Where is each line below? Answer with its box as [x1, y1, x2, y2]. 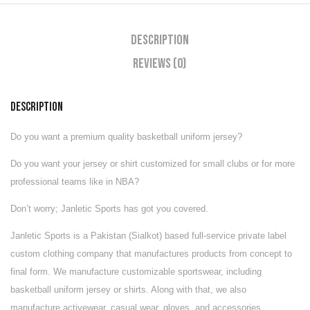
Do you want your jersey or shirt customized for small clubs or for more [10, 158, 295, 169]
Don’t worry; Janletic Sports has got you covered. [10, 203, 208, 214]
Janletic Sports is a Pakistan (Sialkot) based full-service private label [10, 230, 286, 241]
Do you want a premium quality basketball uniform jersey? [10, 131, 242, 142]
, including [221, 266, 262, 277]
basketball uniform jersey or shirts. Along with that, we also [10, 284, 246, 295]
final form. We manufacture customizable [10, 266, 178, 277]
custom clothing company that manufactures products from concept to [10, 248, 292, 259]
